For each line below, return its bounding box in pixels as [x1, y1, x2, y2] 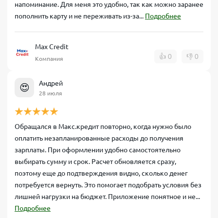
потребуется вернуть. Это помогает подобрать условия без [15, 181, 201, 189]
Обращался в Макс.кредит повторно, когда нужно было [15, 123, 191, 130]
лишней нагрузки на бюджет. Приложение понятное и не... [15, 193, 200, 200]
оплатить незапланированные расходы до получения [15, 134, 183, 142]
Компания [35, 55, 63, 62]
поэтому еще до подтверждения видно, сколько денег [15, 169, 188, 177]
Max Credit [35, 43, 69, 51]
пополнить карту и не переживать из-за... [15, 12, 145, 20]
